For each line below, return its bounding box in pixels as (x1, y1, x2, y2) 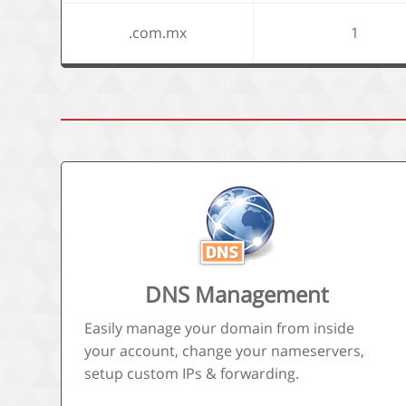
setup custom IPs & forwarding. (84, 363, 300, 383)
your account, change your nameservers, (84, 341, 365, 361)
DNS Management (144, 279, 328, 309)
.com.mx (129, 23, 188, 43)
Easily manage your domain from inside (84, 318, 355, 338)
